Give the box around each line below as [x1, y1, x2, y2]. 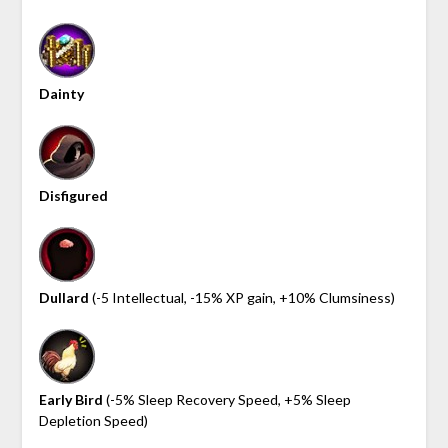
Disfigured [38, 186, 108, 204]
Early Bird [38, 390, 103, 408]
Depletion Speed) [38, 411, 148, 429]
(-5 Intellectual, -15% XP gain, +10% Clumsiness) [88, 288, 395, 306]
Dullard [38, 288, 89, 306]
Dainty [38, 84, 84, 102]
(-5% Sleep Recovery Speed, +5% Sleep [102, 390, 351, 408]
